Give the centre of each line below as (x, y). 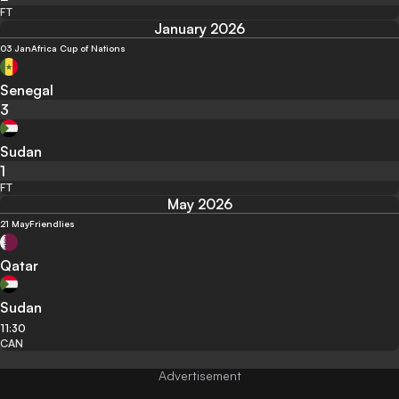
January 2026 (199, 29)
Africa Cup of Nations (78, 49)
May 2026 (199, 204)
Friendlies (52, 224)
